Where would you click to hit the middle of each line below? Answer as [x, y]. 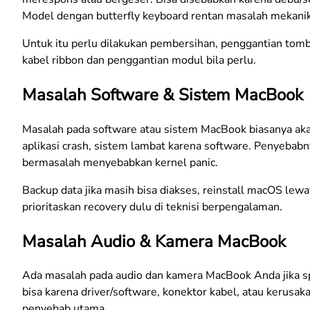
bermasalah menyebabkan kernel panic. [120, 162]
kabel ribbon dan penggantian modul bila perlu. [139, 60]
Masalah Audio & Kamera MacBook [154, 241]
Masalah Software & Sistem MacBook [163, 94]
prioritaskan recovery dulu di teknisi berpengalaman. [152, 207]
